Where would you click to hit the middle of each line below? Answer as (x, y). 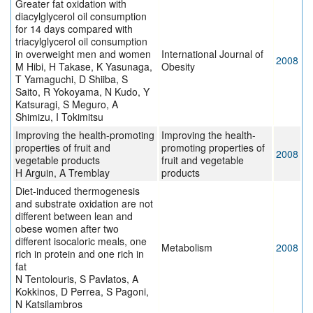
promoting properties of (213, 148)
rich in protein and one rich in (80, 254)
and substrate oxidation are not (84, 204)
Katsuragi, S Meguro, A (67, 104)
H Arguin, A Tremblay (63, 173)
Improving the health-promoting (85, 135)
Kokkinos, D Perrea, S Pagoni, (82, 292)
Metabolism (187, 248)
